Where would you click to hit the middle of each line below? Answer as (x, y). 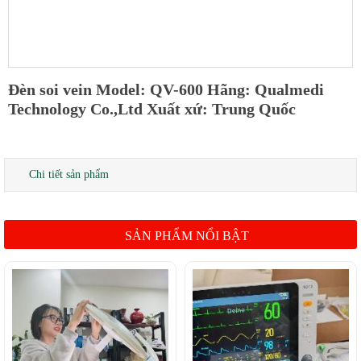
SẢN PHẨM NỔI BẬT (187, 235)
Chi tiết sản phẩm (69, 174)
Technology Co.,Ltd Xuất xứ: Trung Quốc (152, 108)
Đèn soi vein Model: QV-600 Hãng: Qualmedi (166, 89)
